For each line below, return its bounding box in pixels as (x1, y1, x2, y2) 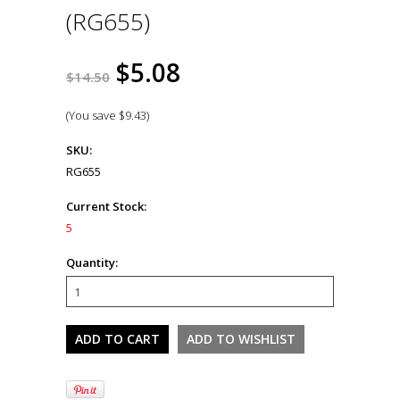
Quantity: (66, 254, 118, 271)
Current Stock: (66, 198, 146, 215)
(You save (66, 107, 119, 124)
